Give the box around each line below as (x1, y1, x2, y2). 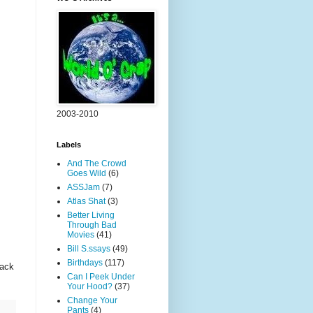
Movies (67, 230, 94, 240)
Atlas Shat (67, 196, 105, 206)
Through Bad (67, 220, 117, 230)
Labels (57, 140, 81, 149)
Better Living (67, 210, 115, 220)
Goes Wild (67, 168, 106, 178)
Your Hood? (67, 282, 112, 291)
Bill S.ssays (67, 244, 110, 254)
